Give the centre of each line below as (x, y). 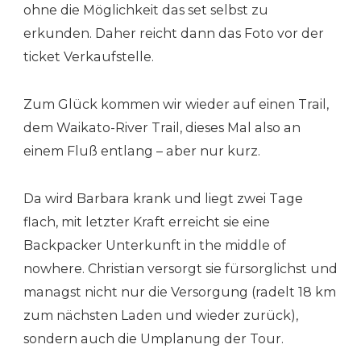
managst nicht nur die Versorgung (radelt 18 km (180, 292)
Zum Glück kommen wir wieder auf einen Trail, (176, 104)
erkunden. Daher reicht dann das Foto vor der (174, 33)
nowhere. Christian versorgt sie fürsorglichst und (180, 268)
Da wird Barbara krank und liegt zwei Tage (163, 198)
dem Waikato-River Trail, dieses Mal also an (162, 127)
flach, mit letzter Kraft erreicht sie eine (147, 222)
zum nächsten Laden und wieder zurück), (161, 315)
